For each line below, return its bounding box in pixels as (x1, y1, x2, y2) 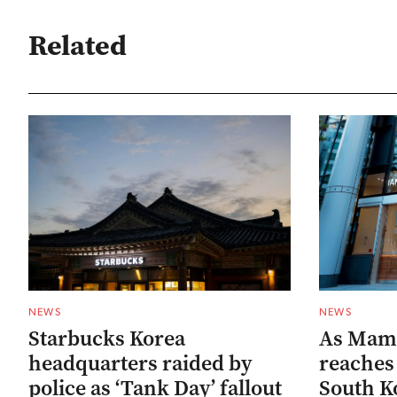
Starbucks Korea (28, 323, 185, 353)
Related (28, 25, 127, 64)
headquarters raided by (28, 348, 253, 378)
